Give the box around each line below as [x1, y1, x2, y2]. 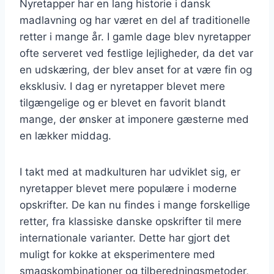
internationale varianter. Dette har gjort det [20, 231, 230, 244]
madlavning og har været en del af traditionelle [20, 13, 250, 26]
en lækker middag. [20, 129, 111, 142]
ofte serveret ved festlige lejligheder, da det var [20, 46, 253, 59]
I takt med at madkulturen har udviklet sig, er [20, 165, 240, 178]
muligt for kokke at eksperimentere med [20, 248, 215, 261]
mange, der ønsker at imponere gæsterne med [20, 113, 249, 125]
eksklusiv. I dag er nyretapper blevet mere [20, 80, 225, 92]
